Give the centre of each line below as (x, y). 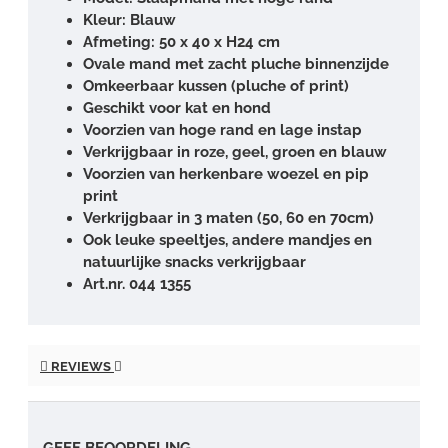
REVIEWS (81, 366)
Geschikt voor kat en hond (177, 107)
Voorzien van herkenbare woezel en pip (226, 173)
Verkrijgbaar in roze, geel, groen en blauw (235, 151)
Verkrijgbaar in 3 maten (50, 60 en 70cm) (228, 217)
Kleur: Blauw (129, 19)
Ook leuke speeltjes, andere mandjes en (227, 239)
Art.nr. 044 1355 (137, 283)
